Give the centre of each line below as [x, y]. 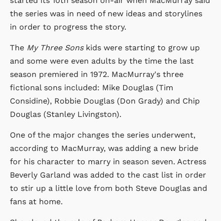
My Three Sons [54, 47]
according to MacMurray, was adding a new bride [104, 148]
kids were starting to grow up [142, 47]
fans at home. [36, 201]
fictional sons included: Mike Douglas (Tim [92, 87]
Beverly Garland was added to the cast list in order [108, 175]
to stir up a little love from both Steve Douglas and [109, 188]
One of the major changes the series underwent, [103, 135]
